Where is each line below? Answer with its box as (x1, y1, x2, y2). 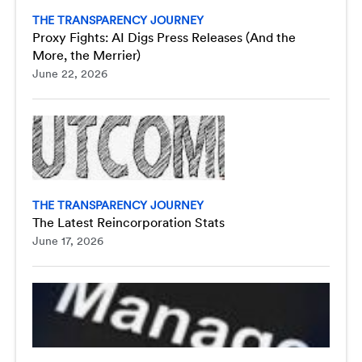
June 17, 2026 (32, 234, 103, 247)
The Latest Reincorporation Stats (32, 215, 225, 230)
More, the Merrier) (32, 48, 141, 63)
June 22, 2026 (32, 67, 107, 80)
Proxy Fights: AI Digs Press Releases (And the (32, 30, 296, 45)
